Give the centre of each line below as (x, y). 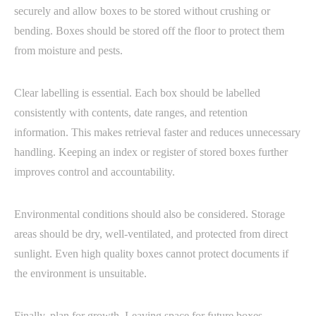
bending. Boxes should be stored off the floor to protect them (149, 31)
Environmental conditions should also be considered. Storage (150, 214)
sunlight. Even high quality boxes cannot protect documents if (151, 254)
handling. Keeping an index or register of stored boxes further (151, 152)
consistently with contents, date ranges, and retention (131, 113)
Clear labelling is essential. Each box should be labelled (137, 93)
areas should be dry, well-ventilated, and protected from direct (151, 234)
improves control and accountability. (95, 172)
